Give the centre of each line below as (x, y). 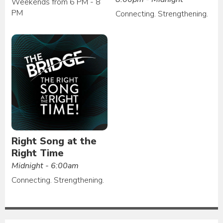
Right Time (38, 153)
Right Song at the (54, 141)
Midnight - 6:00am (45, 166)
